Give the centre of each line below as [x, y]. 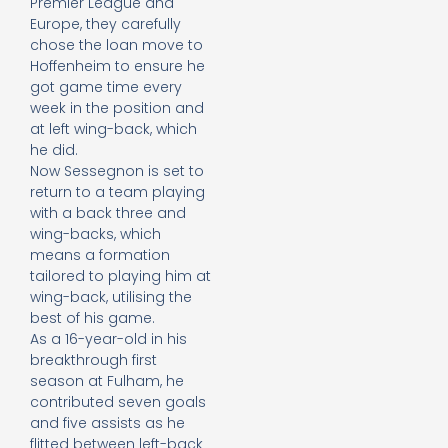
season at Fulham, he [107, 381]
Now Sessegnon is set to [117, 171]
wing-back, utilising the [111, 297]
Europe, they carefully [105, 24]
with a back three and [108, 213]
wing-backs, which [95, 234]
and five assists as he [107, 423]
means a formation [100, 255]
